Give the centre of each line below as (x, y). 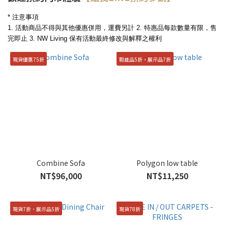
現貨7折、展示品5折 (36, 209)
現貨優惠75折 (28, 59)
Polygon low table (167, 163)
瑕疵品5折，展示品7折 (145, 59)
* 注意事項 (23, 17)
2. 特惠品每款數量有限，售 (177, 28)
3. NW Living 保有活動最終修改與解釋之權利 (96, 38)
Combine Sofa (61, 163)
